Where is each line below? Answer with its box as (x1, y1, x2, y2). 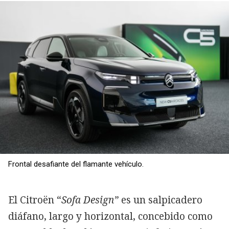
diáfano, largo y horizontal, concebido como (8, 209, 213, 223)
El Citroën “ (8, 193, 61, 207)
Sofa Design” (61, 193, 119, 207)
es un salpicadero (119, 193, 202, 207)
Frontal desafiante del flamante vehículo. (8, 159, 144, 169)
